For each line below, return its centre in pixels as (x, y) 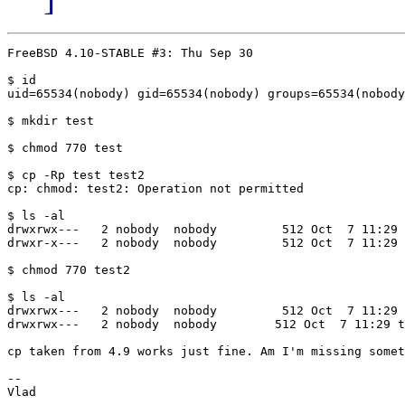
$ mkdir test (51, 121)
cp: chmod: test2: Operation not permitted (155, 189)
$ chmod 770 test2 (69, 270)
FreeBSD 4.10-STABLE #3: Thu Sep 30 (134, 53)
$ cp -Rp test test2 (76, 175)
